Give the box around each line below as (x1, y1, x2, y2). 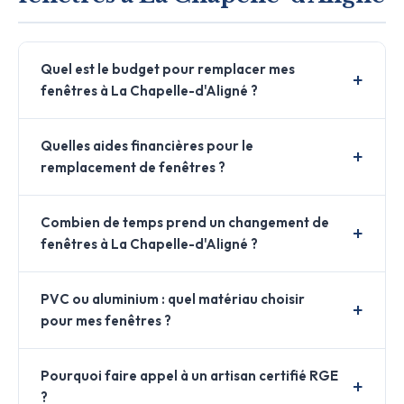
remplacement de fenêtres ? (41, 158, 225, 176)
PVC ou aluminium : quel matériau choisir (41, 289, 305, 308)
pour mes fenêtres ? (41, 311, 171, 329)
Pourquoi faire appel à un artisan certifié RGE (41, 366, 338, 384)
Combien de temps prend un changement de (41, 213, 329, 231)
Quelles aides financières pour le (41, 136, 253, 154)
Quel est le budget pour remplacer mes (41, 60, 295, 78)
